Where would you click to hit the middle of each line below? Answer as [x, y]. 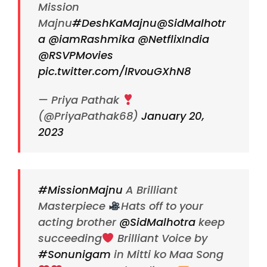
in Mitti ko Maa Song [167, 254]
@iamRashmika [91, 39]
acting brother [79, 222]
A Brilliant [150, 190]
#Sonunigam [74, 254]
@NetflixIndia [173, 39]
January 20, [173, 116]
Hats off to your [162, 206]
